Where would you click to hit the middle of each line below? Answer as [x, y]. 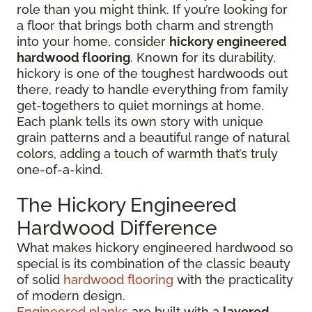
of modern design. [71, 295]
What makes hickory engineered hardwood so [155, 247]
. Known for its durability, [203, 57]
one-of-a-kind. [60, 169]
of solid [40, 279]
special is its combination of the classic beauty [154, 263]
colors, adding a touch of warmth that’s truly [147, 153]
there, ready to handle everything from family [153, 89]
